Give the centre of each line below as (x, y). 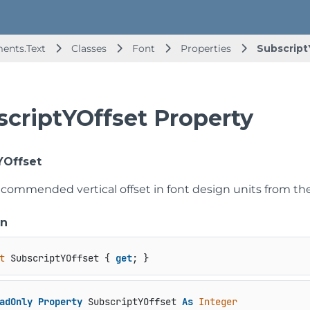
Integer (218, 302)
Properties (207, 48)
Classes (90, 48)
